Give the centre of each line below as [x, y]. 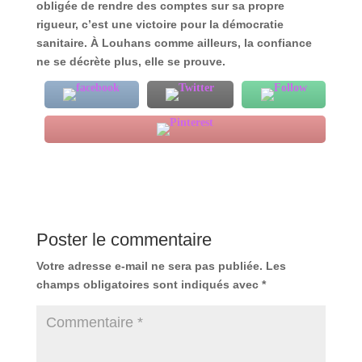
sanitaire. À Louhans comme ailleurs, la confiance [174, 43]
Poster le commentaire [124, 240]
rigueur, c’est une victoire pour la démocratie [160, 25]
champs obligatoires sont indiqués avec [149, 285]
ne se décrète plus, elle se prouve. [130, 62]
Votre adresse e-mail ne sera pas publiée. [149, 266]
